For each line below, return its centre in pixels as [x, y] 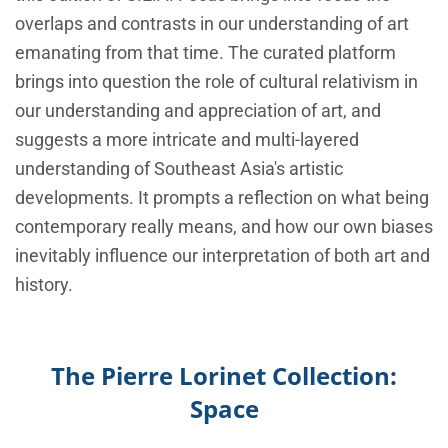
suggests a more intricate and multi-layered [187, 140]
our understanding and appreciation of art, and [198, 111]
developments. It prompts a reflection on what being [222, 198]
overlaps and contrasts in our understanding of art [212, 24]
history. [44, 285]
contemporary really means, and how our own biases [224, 227]
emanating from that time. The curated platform [205, 53]
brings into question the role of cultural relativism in [216, 82]
